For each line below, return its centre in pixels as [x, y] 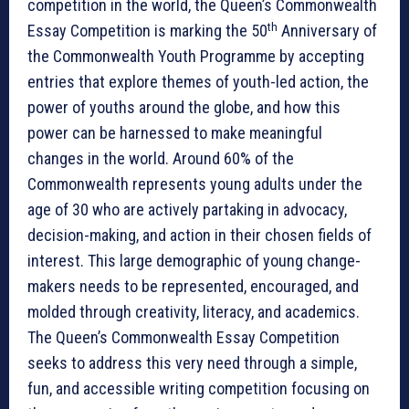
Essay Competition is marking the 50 [147, 31]
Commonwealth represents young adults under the [195, 184]
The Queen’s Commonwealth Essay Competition [184, 338]
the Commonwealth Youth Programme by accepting [196, 57]
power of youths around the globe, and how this [184, 108]
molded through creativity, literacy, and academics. [194, 312]
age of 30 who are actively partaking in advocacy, [187, 210]
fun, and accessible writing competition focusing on [199, 389]
